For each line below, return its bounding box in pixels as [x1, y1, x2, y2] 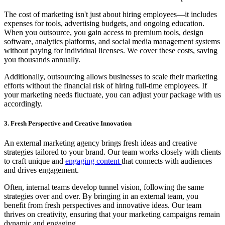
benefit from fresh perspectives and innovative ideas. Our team [4, 201, 201, 210]
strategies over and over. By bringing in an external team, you [4, 192, 198, 201]
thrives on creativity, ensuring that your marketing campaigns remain [4, 210, 220, 219]
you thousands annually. [4, 55, 80, 64]
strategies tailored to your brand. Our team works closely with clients [4, 148, 221, 157]
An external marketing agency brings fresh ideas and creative [4, 139, 197, 148]
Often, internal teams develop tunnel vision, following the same [4, 183, 204, 192]
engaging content [65, 157, 122, 166]
